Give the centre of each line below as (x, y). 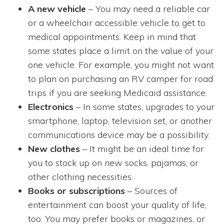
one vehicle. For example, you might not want (121, 65)
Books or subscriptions (78, 191)
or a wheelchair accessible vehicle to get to (117, 23)
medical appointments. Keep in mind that (112, 37)
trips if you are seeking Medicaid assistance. (117, 93)
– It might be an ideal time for (142, 149)
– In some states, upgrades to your (145, 107)
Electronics (52, 107)
